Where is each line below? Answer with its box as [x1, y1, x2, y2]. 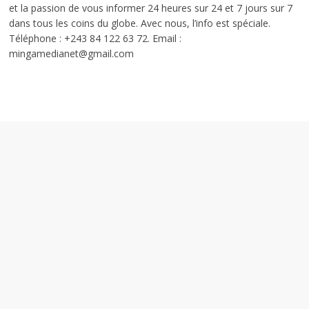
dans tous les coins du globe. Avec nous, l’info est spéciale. [9, 16, 271, 30]
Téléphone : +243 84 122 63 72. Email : [9, 31, 182, 45]
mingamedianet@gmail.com [9, 46, 134, 60]
